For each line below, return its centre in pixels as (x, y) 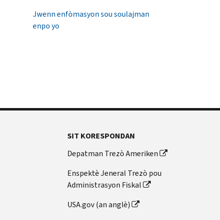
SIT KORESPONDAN (101, 136)
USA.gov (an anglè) (99, 204)
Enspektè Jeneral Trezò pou (115, 173)
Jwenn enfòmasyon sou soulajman (91, 14)
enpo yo (46, 26)
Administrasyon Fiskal (105, 185)
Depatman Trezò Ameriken (113, 153)
